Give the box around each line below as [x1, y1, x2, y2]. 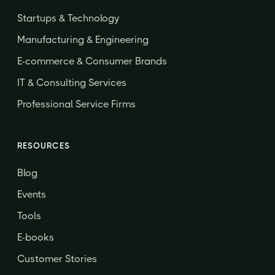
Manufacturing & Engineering [17, 34, 149, 46]
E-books [17, 231, 54, 244]
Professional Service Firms [17, 98, 136, 110]
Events [17, 188, 46, 201]
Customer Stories [17, 253, 97, 265]
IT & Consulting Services [17, 77, 126, 89]
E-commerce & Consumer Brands [17, 55, 167, 68]
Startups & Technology [17, 12, 119, 25]
